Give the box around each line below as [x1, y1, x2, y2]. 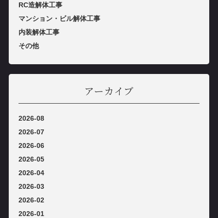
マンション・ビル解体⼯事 [18, 15, 100, 23]
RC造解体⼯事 [18, 1, 62, 9]
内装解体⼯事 [18, 28, 59, 36]
